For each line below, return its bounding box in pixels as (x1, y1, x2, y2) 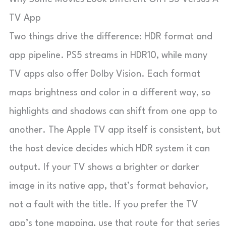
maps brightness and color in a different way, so (9, 88, 211, 97)
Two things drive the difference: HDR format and (9, 32, 212, 41)
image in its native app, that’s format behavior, (9, 181, 208, 191)
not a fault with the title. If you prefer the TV (9, 200, 198, 209)
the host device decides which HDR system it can (9, 144, 210, 153)
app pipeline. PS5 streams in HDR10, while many (9, 50, 207, 60)
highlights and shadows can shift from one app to (9, 106, 217, 116)
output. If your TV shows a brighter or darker (9, 162, 199, 172)
